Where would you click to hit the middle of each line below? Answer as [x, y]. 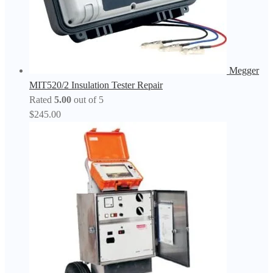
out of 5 [87, 100]
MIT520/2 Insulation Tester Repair [96, 85]
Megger [244, 71]
